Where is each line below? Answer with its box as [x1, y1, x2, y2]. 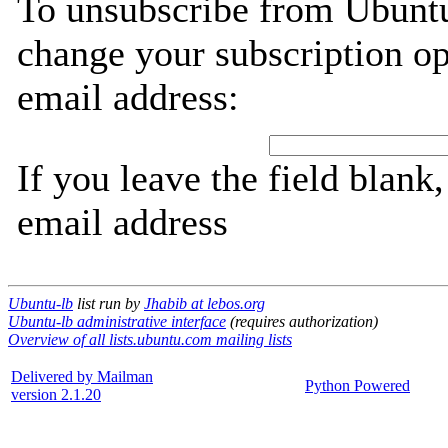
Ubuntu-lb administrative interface [8, 313, 226, 330]
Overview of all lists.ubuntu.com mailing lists [8, 331, 292, 348]
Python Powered [305, 377, 410, 394]
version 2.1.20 [11, 386, 101, 403]
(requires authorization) [226, 313, 378, 330]
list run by [73, 295, 144, 312]
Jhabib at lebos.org [144, 295, 265, 312]
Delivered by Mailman [11, 368, 153, 385]
